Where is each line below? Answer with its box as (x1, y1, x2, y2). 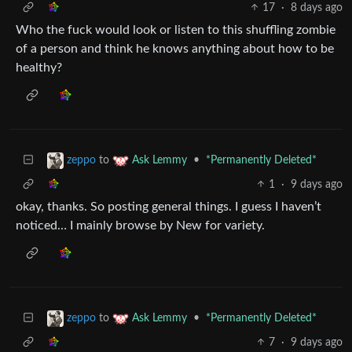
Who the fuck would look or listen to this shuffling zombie (16, 23, 335, 36)
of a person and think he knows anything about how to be (16, 42, 334, 55)
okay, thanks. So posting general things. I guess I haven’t (16, 200, 321, 213)
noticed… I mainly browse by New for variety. (16, 218, 265, 232)
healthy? (16, 60, 62, 74)
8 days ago (291, 2, 343, 13)
